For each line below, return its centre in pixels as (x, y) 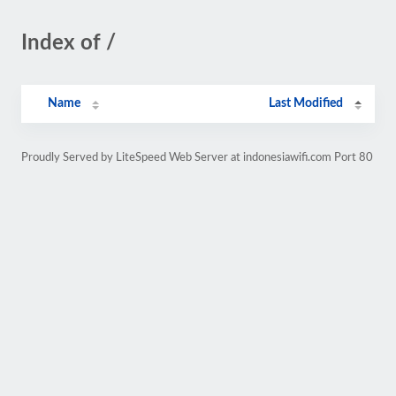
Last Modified (306, 103)
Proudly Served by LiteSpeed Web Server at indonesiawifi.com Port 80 (197, 157)
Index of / (69, 43)
